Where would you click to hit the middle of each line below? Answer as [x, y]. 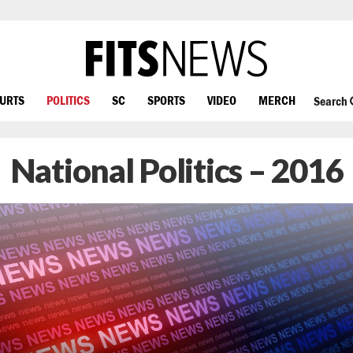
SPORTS [166, 100]
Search [331, 101]
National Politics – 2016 [176, 170]
